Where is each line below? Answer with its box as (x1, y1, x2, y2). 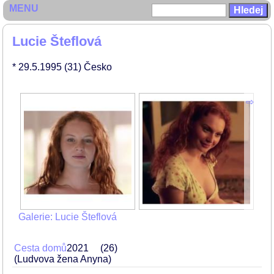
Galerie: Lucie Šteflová (18, 212, 117, 222)
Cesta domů (14, 243, 67, 253)
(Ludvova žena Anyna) (14, 254, 111, 264)
